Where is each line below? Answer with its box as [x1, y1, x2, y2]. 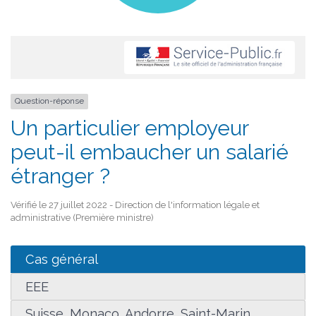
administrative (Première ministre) [11, 212, 154, 223]
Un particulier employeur [11, 115, 248, 140]
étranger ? [11, 163, 110, 188]
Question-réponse [15, 96, 84, 107]
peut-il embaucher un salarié [11, 139, 288, 164]
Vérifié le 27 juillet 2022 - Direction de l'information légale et [11, 199, 260, 210]
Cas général [25, 251, 98, 267]
